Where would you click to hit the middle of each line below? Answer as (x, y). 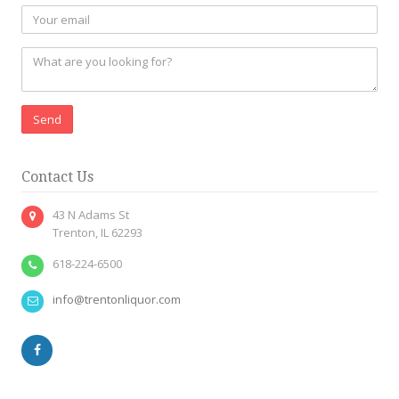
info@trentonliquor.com (117, 299)
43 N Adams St (91, 215)
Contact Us (57, 177)
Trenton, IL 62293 (98, 232)
